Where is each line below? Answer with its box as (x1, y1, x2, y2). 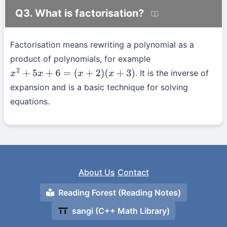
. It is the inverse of (135, 68, 209, 79)
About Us (78, 167, 115, 178)
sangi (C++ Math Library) (69, 206, 170, 216)
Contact (117, 167, 149, 178)
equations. (10, 96, 50, 107)
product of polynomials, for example (10, 54, 150, 64)
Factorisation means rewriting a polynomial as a (10, 40, 194, 50)
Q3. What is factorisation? (15, 7, 144, 20)
